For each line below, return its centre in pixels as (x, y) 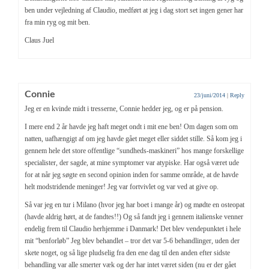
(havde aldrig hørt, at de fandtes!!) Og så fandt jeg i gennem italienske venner (134, 216)
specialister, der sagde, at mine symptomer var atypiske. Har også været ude (132, 162)
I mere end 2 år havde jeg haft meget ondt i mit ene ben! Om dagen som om (131, 126)
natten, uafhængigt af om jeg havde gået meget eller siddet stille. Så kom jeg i (133, 138)
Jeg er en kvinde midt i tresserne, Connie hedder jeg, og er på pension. (124, 108)
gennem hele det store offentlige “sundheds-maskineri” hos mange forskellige (134, 150)
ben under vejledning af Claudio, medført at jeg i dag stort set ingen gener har (134, 10)
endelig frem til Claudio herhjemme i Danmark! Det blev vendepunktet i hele (133, 228)
